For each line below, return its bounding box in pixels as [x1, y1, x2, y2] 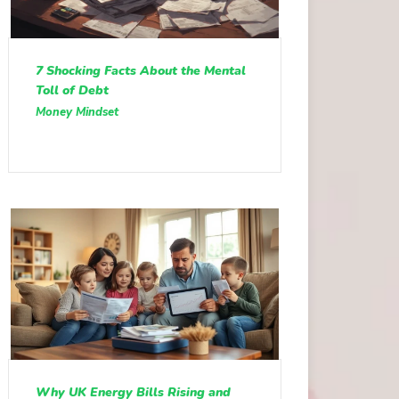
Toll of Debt [35, 82, 109, 100]
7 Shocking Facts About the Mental [35, 62, 246, 80]
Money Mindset [35, 104, 118, 121]
